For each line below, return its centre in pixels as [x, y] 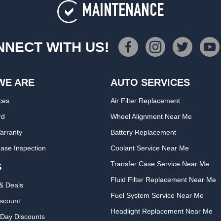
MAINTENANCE [123, 12]
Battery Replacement [144, 132]
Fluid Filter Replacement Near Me [164, 180]
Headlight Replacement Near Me [162, 211]
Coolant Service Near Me [150, 148]
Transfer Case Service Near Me [160, 164]
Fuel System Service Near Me [157, 195]
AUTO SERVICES [150, 82]
